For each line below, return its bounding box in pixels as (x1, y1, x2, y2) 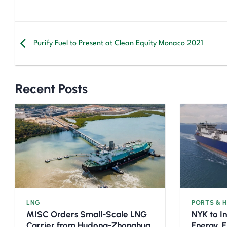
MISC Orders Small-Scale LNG (26, 209, 147, 220)
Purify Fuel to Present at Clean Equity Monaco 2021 (31, 39, 203, 47)
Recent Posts (15, 81, 88, 97)
